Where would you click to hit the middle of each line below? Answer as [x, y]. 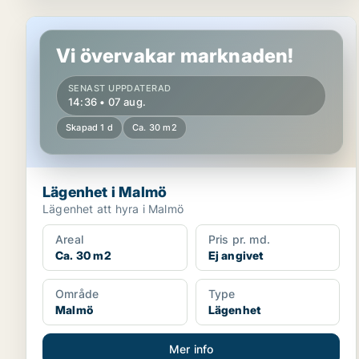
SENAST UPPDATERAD [120, 88]
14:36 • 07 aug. [107, 102]
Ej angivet [236, 255]
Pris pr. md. [239, 239]
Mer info [191, 349]
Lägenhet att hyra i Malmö [113, 209]
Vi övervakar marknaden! [175, 56]
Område [77, 294]
